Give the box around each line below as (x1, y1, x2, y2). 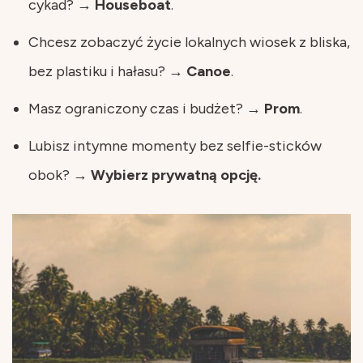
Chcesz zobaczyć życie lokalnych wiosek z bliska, (28, 32, 350, 51)
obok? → (28, 165, 91, 184)
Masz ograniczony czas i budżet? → (28, 99, 264, 117)
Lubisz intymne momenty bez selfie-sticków (28, 136, 322, 155)
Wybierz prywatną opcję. (91, 165, 261, 184)
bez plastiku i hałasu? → (28, 62, 186, 80)
